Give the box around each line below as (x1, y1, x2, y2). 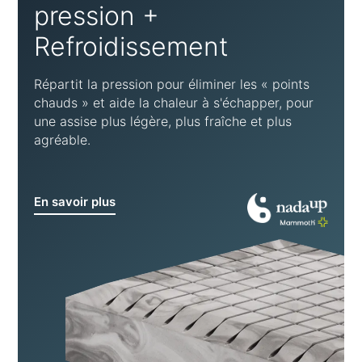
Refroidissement (34, 31, 229, 63)
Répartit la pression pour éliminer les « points (34, 76, 310, 93)
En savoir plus (34, 194, 116, 210)
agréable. (34, 132, 91, 149)
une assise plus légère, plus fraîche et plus (34, 113, 293, 130)
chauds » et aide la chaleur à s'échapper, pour (34, 95, 314, 112)
